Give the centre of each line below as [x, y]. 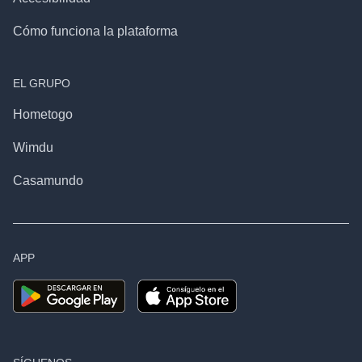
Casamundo [48, 180]
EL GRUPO [41, 83]
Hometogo [42, 114]
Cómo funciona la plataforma [95, 31]
